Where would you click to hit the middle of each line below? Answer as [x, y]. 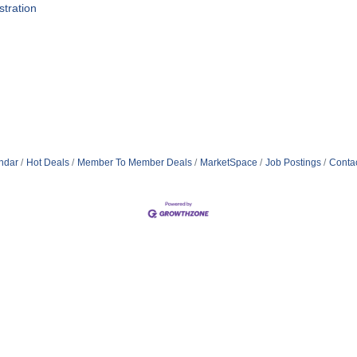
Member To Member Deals [134, 162]
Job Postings [293, 162]
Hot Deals [47, 162]
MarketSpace [228, 162]
